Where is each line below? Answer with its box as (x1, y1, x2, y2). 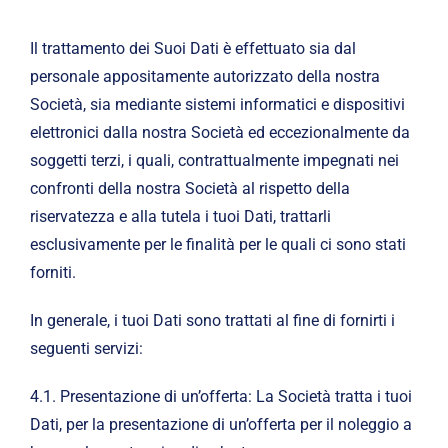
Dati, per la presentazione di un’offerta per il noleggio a (29, 415, 412, 435)
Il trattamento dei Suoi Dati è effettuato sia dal (29, 39, 356, 59)
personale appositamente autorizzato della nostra (29, 67, 380, 87)
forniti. (29, 263, 76, 283)
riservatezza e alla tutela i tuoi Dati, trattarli (29, 207, 331, 227)
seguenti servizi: (29, 339, 143, 359)
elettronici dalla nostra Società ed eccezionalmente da (29, 123, 410, 143)
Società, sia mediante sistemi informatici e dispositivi (29, 95, 405, 115)
